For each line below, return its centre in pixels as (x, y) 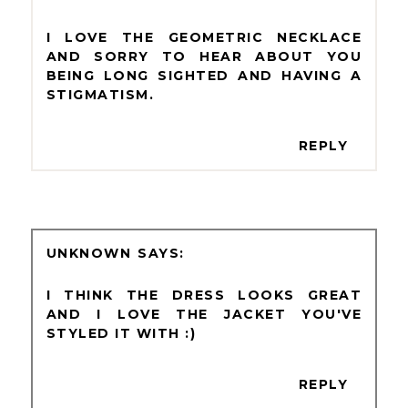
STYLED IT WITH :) (121, 333)
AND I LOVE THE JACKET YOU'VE (204, 314)
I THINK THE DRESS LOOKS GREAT (204, 295)
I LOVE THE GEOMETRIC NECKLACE (204, 38)
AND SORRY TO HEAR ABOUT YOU (204, 57)
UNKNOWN (89, 253)
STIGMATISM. (100, 95)
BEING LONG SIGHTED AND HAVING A (204, 76)
